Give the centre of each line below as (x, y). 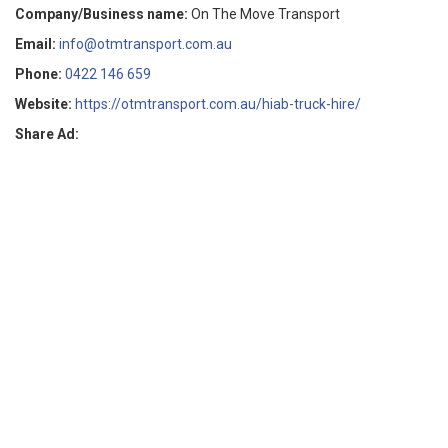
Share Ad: (47, 134)
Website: (43, 104)
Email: (35, 44)
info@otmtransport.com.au (145, 44)
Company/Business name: (101, 14)
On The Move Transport (265, 14)
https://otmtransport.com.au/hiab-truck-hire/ (218, 104)
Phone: (38, 74)
